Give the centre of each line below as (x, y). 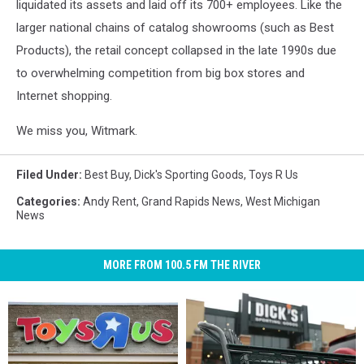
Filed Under (48, 175)
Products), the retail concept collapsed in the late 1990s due (176, 50)
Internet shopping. (64, 96)
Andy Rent (110, 201)
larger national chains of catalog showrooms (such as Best (175, 28)
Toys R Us (273, 175)
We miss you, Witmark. (77, 131)
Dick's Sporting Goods (189, 175)
